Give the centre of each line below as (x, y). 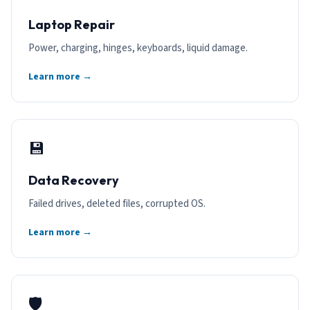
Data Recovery (74, 180)
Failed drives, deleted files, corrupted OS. (117, 203)
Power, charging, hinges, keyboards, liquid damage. (138, 48)
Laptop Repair (72, 24)
